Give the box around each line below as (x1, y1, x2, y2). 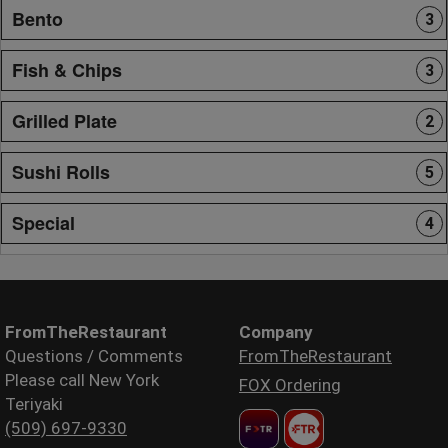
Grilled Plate (12, 107, 117, 134)
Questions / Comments (5, 345, 183, 366)
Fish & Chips (12, 56, 122, 83)
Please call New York (5, 369, 159, 390)
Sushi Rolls (12, 158, 110, 185)
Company (239, 321, 313, 342)
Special (12, 209, 75, 236)
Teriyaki (5, 393, 63, 414)
